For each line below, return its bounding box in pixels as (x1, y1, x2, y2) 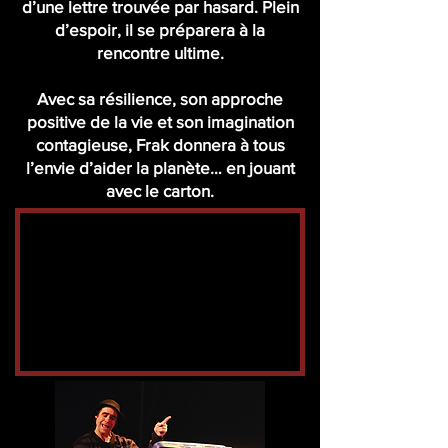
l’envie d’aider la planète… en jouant (25, 158, 295, 177)
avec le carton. (106, 181, 214, 200)
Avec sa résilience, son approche (37, 89, 283, 108)
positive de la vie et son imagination (26, 112, 294, 131)
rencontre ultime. (96, 43, 224, 62)
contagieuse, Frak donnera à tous (35, 135, 285, 154)
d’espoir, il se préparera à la (55, 20, 265, 39)
